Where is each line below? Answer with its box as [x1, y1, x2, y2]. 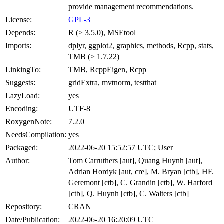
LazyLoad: [5, 91, 40, 100]
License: [5, 15, 32, 24]
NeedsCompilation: [5, 130, 66, 139]
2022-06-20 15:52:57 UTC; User [68, 143, 173, 152]
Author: [5, 156, 30, 165]
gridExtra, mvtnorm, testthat [68, 78, 156, 87]
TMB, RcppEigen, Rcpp [68, 65, 146, 74]
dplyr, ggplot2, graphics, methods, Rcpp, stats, [68, 41, 214, 50]
